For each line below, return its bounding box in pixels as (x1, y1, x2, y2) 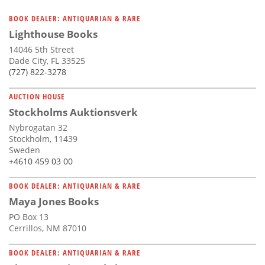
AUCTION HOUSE (9, 91, 65, 102)
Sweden (9, 144, 40, 156)
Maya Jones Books (9, 195, 99, 209)
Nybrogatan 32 (9, 122, 67, 134)
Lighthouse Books (9, 27, 98, 41)
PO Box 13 (9, 211, 49, 223)
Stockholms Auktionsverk (9, 105, 138, 119)
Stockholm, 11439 (9, 133, 77, 145)
